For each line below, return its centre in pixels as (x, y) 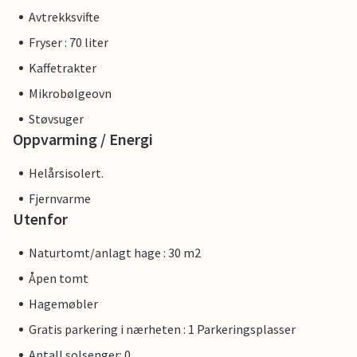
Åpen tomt (59, 279)
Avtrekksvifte (64, 17)
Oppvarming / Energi (83, 139)
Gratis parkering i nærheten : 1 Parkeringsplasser (162, 330)
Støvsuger (56, 119)
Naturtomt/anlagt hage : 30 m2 (115, 253)
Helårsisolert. (66, 173)
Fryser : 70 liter (69, 43)
